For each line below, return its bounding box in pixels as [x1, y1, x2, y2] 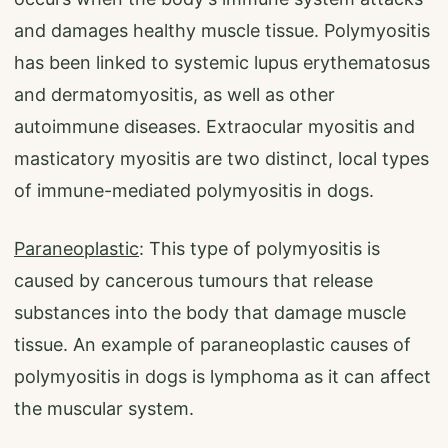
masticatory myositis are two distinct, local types [14, 148, 429, 170]
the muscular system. [14, 398, 194, 420]
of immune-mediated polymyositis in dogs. [14, 180, 374, 202]
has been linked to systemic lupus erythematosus [14, 52, 430, 74]
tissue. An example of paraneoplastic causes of [14, 334, 411, 356]
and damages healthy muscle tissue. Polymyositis [14, 20, 430, 42]
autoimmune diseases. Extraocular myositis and [14, 116, 415, 138]
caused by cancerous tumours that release [14, 270, 373, 292]
